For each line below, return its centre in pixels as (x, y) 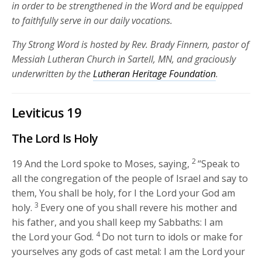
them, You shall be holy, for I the (84, 193)
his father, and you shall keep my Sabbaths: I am (118, 223)
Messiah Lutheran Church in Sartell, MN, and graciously (124, 59)
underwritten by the (53, 74)
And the (43, 164)
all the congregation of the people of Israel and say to (130, 179)
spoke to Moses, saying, (136, 164)
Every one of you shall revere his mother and (139, 208)
